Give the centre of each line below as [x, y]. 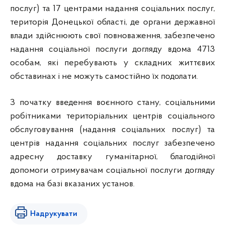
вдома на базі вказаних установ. [72, 184]
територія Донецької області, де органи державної [113, 22]
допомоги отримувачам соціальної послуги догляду [113, 171]
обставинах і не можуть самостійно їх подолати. [104, 77]
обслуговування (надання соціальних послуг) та [113, 130]
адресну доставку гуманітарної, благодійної [113, 157]
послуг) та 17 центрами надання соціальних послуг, [113, 9]
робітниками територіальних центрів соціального [113, 116]
